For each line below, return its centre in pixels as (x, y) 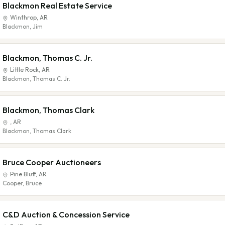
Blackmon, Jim (23, 26)
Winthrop (23, 17)
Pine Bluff (23, 174)
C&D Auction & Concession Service (66, 214)
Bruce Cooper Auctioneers (52, 162)
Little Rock (24, 70)
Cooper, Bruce (22, 183)
